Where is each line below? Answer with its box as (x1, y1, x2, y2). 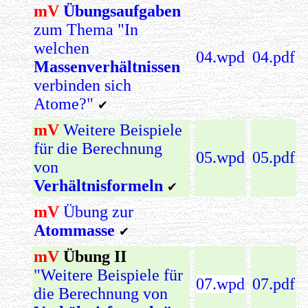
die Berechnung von (34, 284, 168, 302)
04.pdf (252, 47, 295, 66)
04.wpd (196, 47, 245, 66)
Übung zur (63, 202, 133, 221)
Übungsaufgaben (63, 1, 181, 20)
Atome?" (34, 94, 93, 113)
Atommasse (34, 221, 115, 239)
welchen (34, 38, 89, 57)
